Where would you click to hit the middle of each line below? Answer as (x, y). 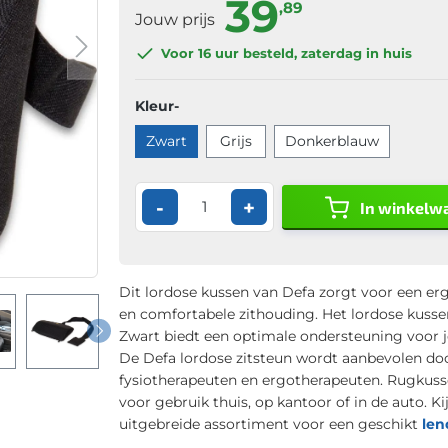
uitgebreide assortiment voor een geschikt (270, 423)
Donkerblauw (331, 140)
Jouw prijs (176, 19)
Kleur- (156, 105)
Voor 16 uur (199, 53)
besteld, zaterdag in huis (325, 53)
